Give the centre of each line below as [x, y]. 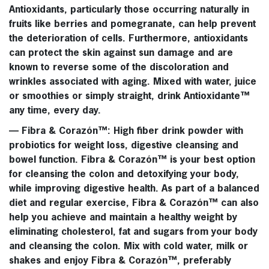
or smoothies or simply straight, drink [96, 97]
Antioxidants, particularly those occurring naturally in [129, 11]
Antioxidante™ [217, 97]
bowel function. [45, 161]
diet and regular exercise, [71, 204]
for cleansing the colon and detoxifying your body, [124, 175]
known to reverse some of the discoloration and [119, 68]
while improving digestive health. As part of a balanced [134, 189]
